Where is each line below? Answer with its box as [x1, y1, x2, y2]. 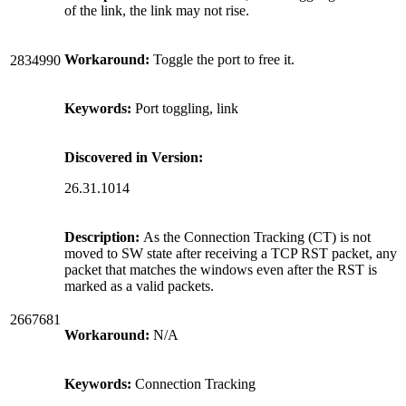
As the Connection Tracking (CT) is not [140, 228, 371, 245]
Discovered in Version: [64, 149, 203, 165]
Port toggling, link [131, 100, 238, 116]
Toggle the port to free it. [150, 51, 295, 67]
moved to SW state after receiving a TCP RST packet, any [64, 245, 397, 261]
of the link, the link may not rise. [64, 2, 256, 18]
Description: [64, 228, 140, 245]
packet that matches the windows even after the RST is [64, 261, 377, 277]
